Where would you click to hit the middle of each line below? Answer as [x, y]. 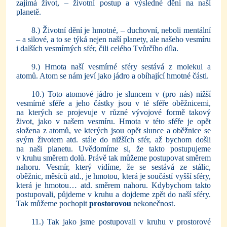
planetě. [29, 12]
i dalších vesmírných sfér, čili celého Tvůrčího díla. [97, 48]
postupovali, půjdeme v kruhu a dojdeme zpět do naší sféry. [113, 194]
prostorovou [110, 203]
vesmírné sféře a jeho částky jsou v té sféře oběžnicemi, [113, 103]
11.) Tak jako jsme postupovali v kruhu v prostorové [121, 221]
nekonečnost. [153, 203]
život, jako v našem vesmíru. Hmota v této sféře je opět [113, 121]
